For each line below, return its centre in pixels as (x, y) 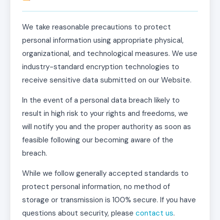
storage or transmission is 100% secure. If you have (109, 200)
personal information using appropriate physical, (103, 40)
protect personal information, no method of (96, 187)
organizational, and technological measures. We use (110, 54)
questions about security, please (79, 213)
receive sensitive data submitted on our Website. (107, 80)
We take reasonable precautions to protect (96, 27)
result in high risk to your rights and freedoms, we (105, 113)
